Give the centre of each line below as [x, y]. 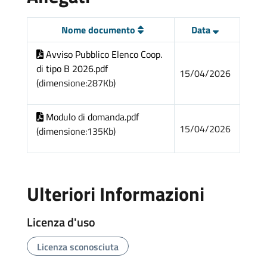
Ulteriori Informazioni [115, 194]
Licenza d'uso [61, 222]
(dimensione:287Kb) [76, 83]
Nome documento [100, 30]
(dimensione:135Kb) [76, 131]
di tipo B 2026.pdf [72, 69]
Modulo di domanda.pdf [91, 117]
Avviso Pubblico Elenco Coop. [103, 55]
